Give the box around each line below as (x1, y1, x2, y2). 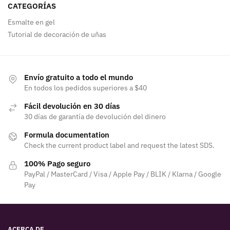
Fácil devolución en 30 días (24, 101, 120, 111)
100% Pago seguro (24, 159, 90, 169)
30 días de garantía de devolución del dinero (24, 112, 166, 122)
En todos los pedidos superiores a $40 (24, 83, 147, 93)
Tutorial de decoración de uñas (8, 30, 106, 40)
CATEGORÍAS (8, 1, 56, 11)
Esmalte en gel (8, 17, 55, 27)
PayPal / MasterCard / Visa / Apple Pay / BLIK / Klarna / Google (24, 169, 221, 179)
